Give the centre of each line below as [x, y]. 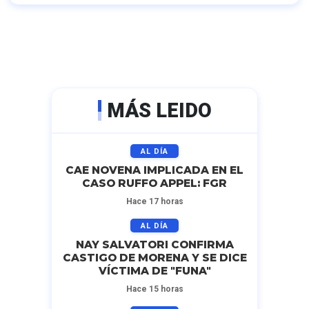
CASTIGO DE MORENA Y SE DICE [154, 258]
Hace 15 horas [154, 289]
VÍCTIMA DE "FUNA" [154, 271]
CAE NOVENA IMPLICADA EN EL [154, 170]
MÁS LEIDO [159, 111]
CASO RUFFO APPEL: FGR [154, 183]
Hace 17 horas [154, 202]
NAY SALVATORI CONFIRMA [154, 245]
